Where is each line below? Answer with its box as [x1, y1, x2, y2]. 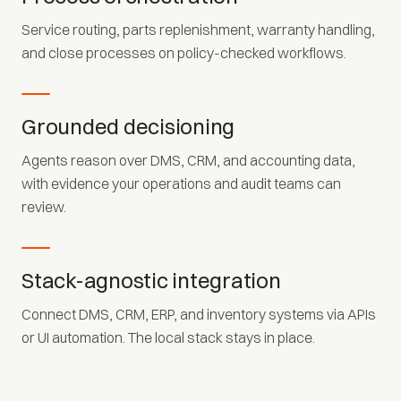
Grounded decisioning [21, 112, 235, 140]
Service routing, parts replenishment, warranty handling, [21, 20, 375, 38]
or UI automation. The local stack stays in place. [21, 328, 315, 346]
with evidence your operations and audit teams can [21, 174, 341, 192]
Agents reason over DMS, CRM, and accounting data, [21, 150, 355, 169]
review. [21, 197, 66, 216]
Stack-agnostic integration [21, 266, 281, 294]
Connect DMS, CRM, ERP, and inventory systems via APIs [21, 304, 376, 323]
